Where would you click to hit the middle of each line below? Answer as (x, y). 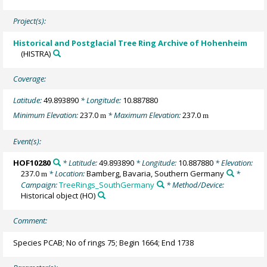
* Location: (67, 173)
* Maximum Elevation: (145, 115)
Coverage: (30, 79)
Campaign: (40, 184)
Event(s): (27, 141)
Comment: (30, 221)
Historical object (50, 195)
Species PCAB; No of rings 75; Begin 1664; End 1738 (104, 242)
